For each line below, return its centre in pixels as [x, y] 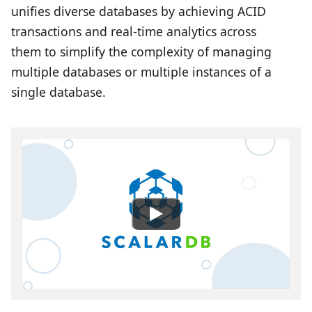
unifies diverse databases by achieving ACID [139, 11]
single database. [58, 92]
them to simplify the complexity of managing [141, 52]
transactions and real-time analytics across [134, 32]
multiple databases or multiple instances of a [141, 72]
